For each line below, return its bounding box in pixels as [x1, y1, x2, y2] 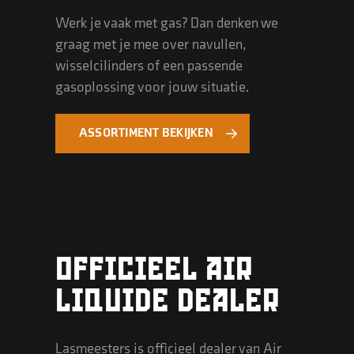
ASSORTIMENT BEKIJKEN [79, 126, 213, 141]
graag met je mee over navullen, [55, 36, 245, 53]
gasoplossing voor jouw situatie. [55, 78, 249, 96]
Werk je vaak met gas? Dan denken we [55, 14, 278, 32]
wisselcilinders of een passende [55, 57, 243, 74]
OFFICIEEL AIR [55, 256, 253, 292]
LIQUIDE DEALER [55, 288, 280, 324]
